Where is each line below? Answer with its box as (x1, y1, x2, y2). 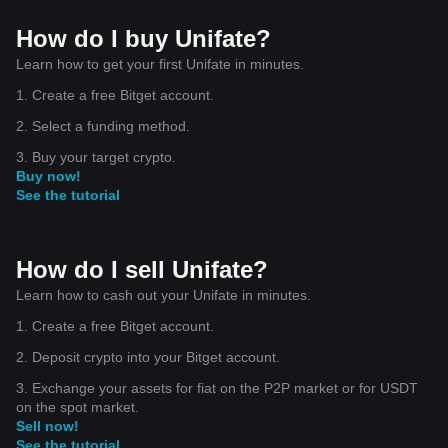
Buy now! (16, 167, 81, 184)
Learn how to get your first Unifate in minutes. (16, 55, 304, 72)
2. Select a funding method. (16, 117, 190, 134)
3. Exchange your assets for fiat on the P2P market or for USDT (16, 379, 418, 396)
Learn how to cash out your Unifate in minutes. (16, 286, 311, 303)
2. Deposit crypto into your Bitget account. (16, 348, 280, 365)
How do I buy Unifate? (16, 24, 271, 52)
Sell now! (16, 417, 79, 434)
